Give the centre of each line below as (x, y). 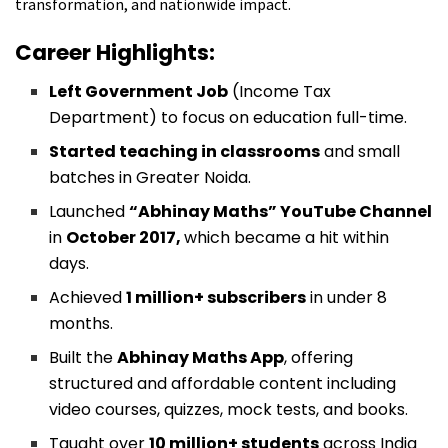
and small (360, 152)
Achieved (88, 298)
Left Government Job (139, 92)
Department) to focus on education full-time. (228, 118)
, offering (319, 358)
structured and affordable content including (223, 384)
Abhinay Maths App (201, 358)
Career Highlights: (115, 53)
